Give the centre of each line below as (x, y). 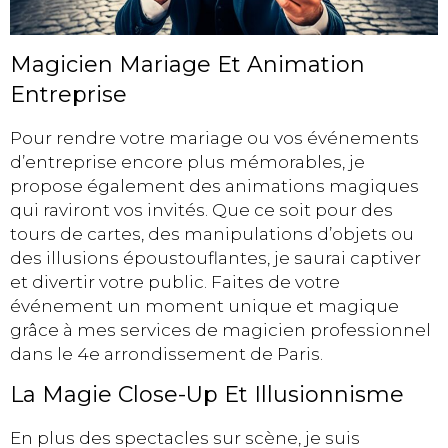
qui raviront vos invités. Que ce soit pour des (201, 209)
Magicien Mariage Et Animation (187, 64)
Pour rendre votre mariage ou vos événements (214, 137)
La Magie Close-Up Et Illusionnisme (207, 395)
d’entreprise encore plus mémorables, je (187, 161)
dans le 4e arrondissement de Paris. (166, 353)
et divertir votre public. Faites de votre (175, 281)
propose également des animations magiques (214, 185)
